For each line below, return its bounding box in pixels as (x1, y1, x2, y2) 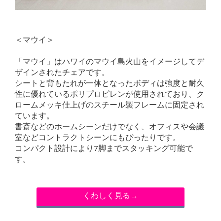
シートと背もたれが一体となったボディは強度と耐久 (15, 77, 204, 91)
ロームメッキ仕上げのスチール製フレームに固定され (15, 99, 204, 112)
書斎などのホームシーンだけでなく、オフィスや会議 (15, 121, 204, 134)
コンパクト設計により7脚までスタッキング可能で (15, 143, 193, 156)
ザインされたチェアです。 (15, 67, 110, 80)
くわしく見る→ (83, 190, 138, 203)
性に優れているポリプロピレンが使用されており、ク (15, 88, 204, 102)
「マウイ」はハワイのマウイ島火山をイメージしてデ (15, 56, 204, 69)
